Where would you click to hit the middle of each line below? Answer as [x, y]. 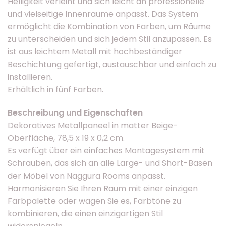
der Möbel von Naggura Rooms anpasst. [87, 176]
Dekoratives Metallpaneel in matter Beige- [93, 125]
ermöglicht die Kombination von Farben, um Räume [109, 27]
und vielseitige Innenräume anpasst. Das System [103, 14]
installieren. [30, 77]
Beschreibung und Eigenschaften [75, 112]
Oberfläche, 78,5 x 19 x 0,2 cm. [66, 138]
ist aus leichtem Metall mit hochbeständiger [95, 52]
